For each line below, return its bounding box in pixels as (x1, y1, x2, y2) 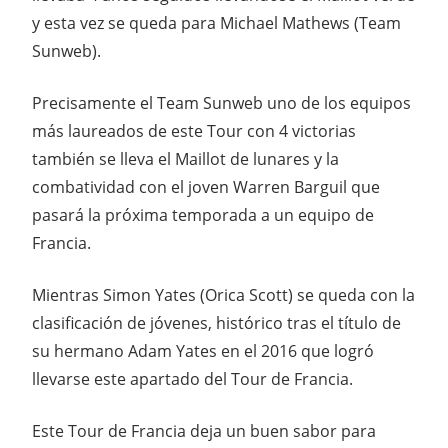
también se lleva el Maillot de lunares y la (32, 148, 339, 171)
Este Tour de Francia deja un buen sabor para (32, 420, 376, 443)
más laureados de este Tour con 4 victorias (32, 120, 356, 143)
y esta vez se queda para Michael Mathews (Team (32, 12, 401, 35)
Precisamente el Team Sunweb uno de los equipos (32, 92, 411, 115)
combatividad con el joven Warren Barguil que (32, 176, 380, 199)
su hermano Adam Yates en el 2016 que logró (32, 340, 374, 363)
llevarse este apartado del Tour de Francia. (32, 368, 353, 391)
